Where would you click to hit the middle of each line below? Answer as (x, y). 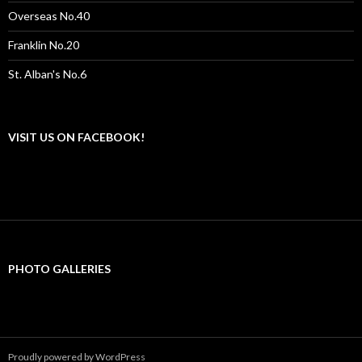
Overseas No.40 (49, 15)
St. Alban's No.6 (47, 74)
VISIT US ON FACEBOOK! (76, 137)
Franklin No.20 (44, 44)
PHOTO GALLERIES (59, 268)
